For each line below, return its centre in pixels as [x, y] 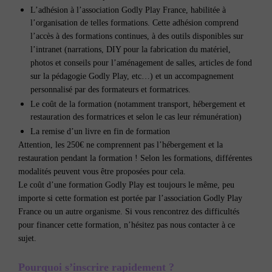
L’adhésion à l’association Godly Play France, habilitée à [128, 10]
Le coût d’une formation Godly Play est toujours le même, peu [126, 185]
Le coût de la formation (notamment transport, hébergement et [138, 104]
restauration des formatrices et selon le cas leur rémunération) [136, 117]
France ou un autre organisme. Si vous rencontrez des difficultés [129, 211]
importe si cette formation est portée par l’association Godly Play [130, 198]
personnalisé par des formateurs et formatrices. [110, 90]
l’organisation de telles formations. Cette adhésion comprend [134, 23]
